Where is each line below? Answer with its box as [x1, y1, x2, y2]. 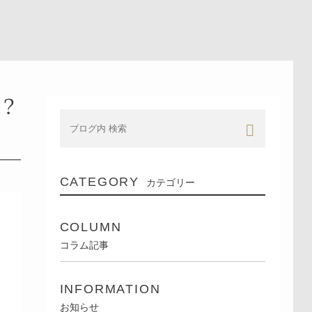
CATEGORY [59, 175, 140, 189]
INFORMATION [59, 282, 161, 296]
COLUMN [59, 220, 122, 234]
